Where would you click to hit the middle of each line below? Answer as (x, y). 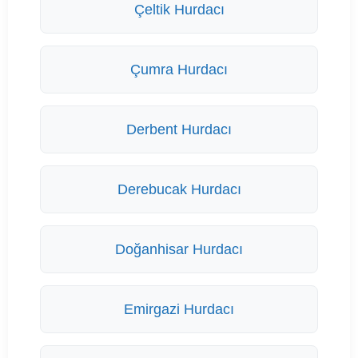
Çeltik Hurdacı (179, 10)
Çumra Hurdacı (179, 70)
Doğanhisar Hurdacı (179, 250)
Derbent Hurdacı (179, 130)
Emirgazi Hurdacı (179, 310)
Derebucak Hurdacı (179, 190)
